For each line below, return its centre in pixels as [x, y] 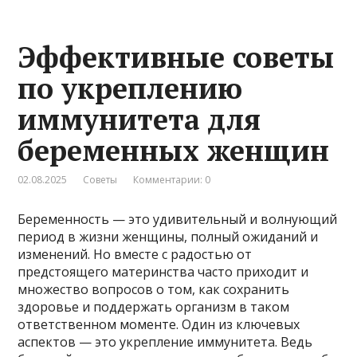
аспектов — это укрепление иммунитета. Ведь [165, 341]
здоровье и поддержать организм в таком [154, 306]
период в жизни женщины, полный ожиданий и [168, 236]
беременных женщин [174, 150]
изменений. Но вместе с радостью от [135, 254]
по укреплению [130, 88]
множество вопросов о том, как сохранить [154, 289]
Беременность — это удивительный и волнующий [178, 219]
